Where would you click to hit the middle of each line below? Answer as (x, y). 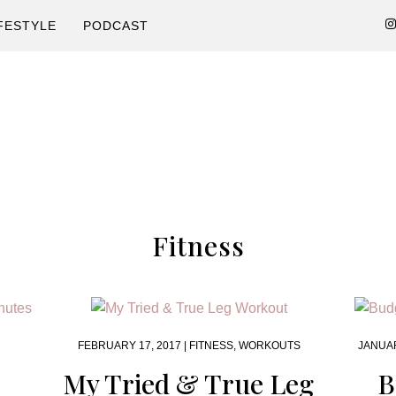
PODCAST (116, 26)
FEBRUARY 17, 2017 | (133, 346)
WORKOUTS (269, 346)
